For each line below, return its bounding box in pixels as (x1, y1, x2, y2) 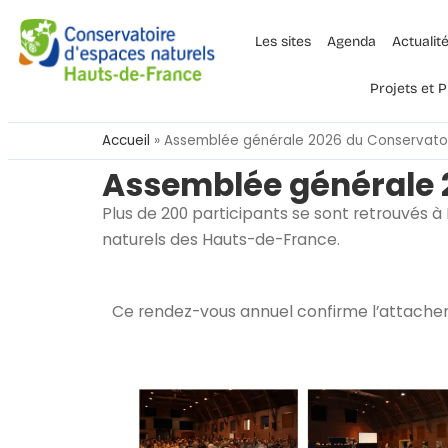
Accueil (102, 131, 150, 150)
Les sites (254, 33, 311, 50)
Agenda (326, 33, 376, 50)
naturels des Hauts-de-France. (102, 228, 340, 251)
